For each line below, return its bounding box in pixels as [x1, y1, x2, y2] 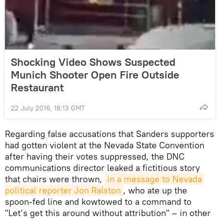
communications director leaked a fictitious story [5, 162, 200, 173]
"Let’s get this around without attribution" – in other [5, 207, 211, 219]
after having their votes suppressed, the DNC [5, 150, 185, 162]
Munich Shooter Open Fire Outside [11, 67, 179, 82]
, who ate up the [123, 184, 187, 196]
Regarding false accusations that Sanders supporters [5, 128, 214, 139]
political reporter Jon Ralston [5, 184, 121, 196]
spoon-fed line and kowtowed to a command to [5, 195, 192, 207]
